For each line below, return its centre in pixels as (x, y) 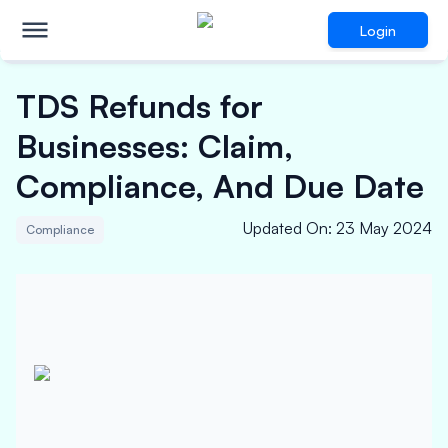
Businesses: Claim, (154, 146)
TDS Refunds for (139, 106)
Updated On (285, 228)
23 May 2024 (384, 228)
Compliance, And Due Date (220, 186)
